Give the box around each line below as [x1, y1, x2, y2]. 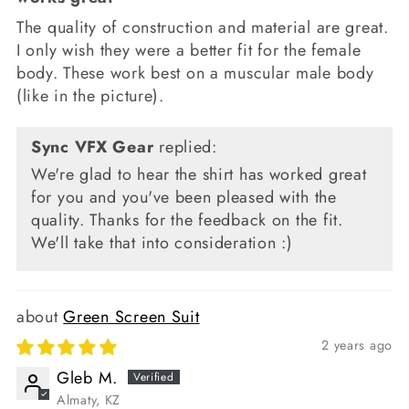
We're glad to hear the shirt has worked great [31, 163, 367, 187]
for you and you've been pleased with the [31, 185, 337, 210]
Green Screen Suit [63, 305, 200, 330]
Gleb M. [57, 366, 119, 391]
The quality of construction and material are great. [16, 16, 389, 40]
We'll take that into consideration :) [31, 231, 293, 256]
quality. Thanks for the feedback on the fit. [31, 208, 343, 233]
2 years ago [321, 336, 393, 355]
